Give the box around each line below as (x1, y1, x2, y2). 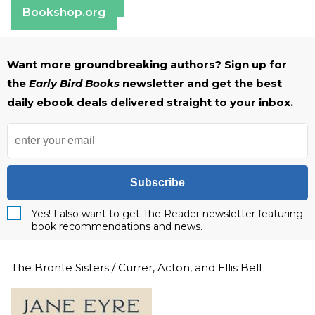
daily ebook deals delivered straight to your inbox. (7, 95, 293, 109)
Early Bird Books (29, 76, 122, 90)
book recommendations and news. (32, 219, 202, 233)
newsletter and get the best (122, 76, 282, 90)
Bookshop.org (22, 5, 105, 19)
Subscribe (130, 176, 185, 188)
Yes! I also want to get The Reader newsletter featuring (32, 207, 303, 220)
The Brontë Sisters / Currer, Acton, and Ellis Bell (11, 260, 262, 274)
